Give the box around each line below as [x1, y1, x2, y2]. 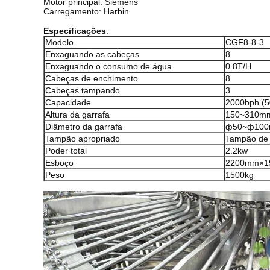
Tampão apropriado [45, 134, 120, 143]
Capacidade [45, 98, 91, 107]
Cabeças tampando [45, 86, 120, 95]
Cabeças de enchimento [45, 74, 138, 83]
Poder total [45, 146, 87, 155]
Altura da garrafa [45, 110, 110, 119]
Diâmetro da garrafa [45, 122, 122, 131]
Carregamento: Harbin [43, 7, 129, 16]
